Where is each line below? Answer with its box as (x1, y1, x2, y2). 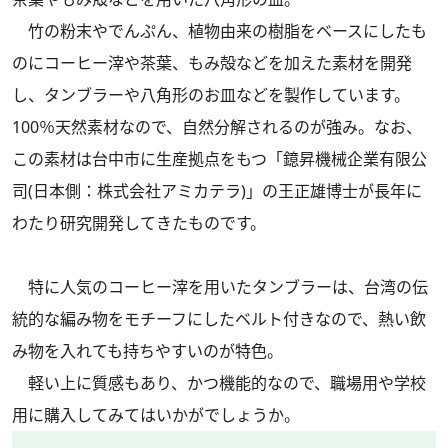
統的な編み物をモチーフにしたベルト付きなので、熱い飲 (12, 308, 426, 331)
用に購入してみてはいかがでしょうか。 (12, 404, 300, 427)
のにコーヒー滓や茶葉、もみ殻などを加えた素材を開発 (12, 52, 412, 75)
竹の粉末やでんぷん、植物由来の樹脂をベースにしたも (12, 20, 427, 43)
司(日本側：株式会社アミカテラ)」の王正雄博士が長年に (12, 180, 422, 203)
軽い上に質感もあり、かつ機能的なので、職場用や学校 (12, 372, 426, 395)
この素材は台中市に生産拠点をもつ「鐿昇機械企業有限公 (12, 148, 427, 171)
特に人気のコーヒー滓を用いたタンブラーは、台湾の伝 (12, 276, 428, 299)
